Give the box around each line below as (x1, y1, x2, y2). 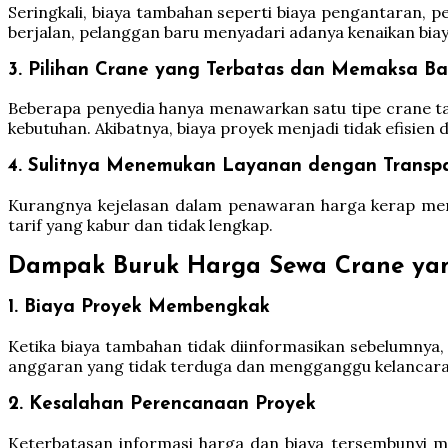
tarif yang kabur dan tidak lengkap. (8, 214, 273, 235)
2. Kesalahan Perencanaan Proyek (8, 394, 316, 414)
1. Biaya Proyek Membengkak (8, 298, 270, 318)
